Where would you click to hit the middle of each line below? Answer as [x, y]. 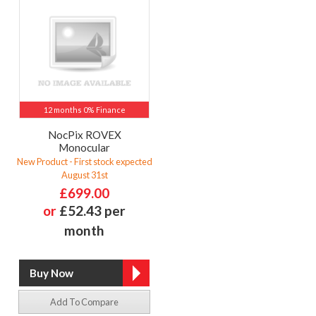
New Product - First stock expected [84, 162]
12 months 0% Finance [84, 109]
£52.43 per [92, 211]
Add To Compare [84, 302]
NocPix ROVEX [84, 134]
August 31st [84, 175]
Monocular [84, 147]
